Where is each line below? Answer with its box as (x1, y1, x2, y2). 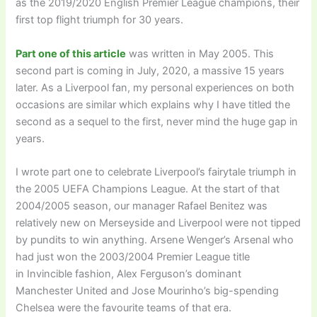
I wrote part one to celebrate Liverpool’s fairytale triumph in (16, 166, 297, 178)
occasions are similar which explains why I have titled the (16, 98, 291, 111)
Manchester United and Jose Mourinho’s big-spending (16, 284, 279, 297)
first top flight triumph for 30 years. (16, 13, 184, 27)
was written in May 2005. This (126, 47, 275, 60)
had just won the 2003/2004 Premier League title (16, 250, 250, 263)
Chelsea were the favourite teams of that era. (16, 301, 232, 314)
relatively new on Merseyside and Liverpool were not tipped (16, 217, 301, 229)
